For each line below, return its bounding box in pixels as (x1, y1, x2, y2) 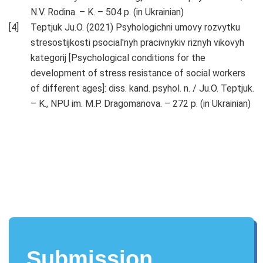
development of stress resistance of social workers (31, 68, 245, 79)
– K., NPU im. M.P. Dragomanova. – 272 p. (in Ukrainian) (31, 98, 251, 110)
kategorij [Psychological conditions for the (31, 52, 205, 64)
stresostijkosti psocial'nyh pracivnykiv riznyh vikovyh (31, 37, 244, 49)
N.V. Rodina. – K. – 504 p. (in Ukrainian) (31, 6, 184, 18)
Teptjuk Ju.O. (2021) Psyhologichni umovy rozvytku (31, 22, 240, 33)
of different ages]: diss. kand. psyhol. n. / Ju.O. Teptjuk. (31, 83, 254, 95)
